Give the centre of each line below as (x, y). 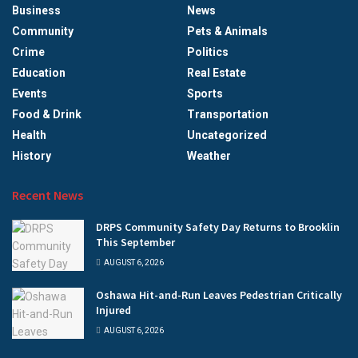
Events (30, 93)
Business (36, 10)
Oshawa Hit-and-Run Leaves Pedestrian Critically (219, 294)
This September (135, 242)
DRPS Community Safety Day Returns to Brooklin (218, 227)
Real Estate (217, 72)
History (32, 155)
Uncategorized (227, 135)
